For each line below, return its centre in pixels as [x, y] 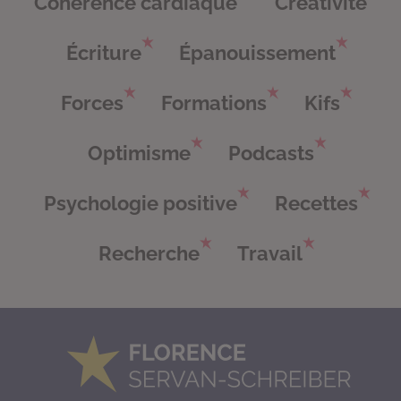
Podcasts [271, 154]
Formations [214, 103]
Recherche [149, 254]
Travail [270, 254]
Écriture [103, 53]
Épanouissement [257, 53]
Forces [92, 103]
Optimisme [139, 154]
